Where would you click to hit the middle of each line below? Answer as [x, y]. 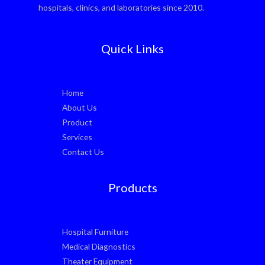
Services [77, 137]
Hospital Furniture [95, 231]
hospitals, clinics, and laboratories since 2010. [121, 7]
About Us [80, 107]
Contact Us [83, 151]
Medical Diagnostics [99, 246]
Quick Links [132, 48]
